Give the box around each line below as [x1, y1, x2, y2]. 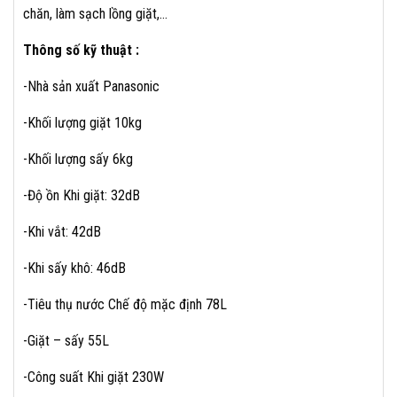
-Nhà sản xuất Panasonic [23, 78, 160, 95]
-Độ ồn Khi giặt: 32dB [23, 187, 140, 204]
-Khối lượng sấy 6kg [23, 151, 133, 167]
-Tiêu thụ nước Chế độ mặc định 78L [23, 296, 227, 313]
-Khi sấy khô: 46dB [23, 260, 126, 276]
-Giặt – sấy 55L [23, 332, 109, 349]
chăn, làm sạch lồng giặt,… [23, 5, 167, 22]
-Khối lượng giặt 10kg [23, 114, 142, 131]
